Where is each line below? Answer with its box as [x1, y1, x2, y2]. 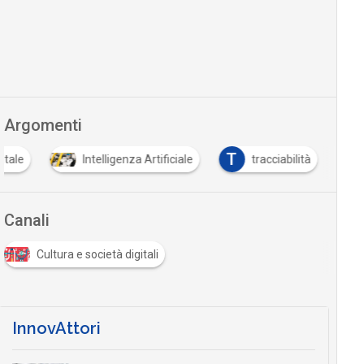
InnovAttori [11, 318, 101, 339]
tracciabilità [251, 153, 311, 167]
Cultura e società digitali [36, 248, 158, 262]
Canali [3, 210, 50, 231]
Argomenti [3, 115, 82, 136]
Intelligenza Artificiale [82, 153, 193, 167]
